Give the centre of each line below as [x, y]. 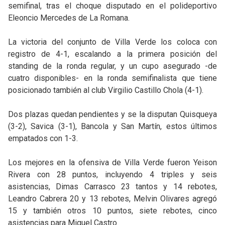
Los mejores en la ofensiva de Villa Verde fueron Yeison [113, 162]
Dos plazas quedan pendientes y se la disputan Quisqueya [113, 114]
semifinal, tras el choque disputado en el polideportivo [113, 6]
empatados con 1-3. [43, 138]
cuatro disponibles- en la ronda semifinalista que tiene [113, 78]
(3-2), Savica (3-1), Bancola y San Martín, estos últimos [113, 126]
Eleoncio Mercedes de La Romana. [69, 18]
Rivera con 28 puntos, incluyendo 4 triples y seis [113, 175]
